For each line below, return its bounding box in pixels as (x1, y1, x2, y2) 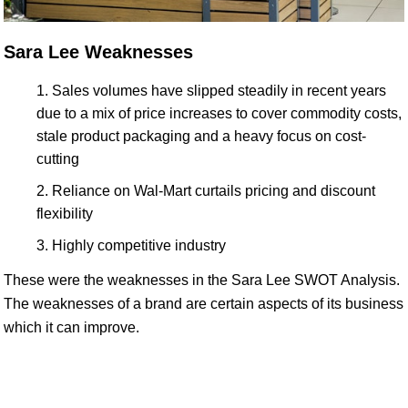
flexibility (36, 205, 93, 221)
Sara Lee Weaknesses (4, 41, 193, 62)
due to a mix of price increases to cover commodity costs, (36, 105, 402, 121)
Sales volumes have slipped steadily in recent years (52, 82, 386, 98)
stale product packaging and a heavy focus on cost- (36, 127, 366, 144)
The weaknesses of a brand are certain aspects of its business (4, 295, 403, 311)
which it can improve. (4, 319, 139, 335)
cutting (36, 150, 79, 167)
